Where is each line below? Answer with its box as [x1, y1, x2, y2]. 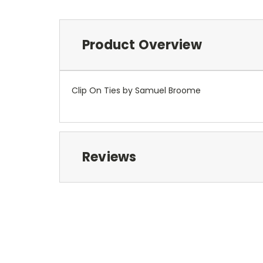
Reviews [82, 147, 137, 166]
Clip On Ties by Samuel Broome [72, 84, 201, 96]
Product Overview [82, 35, 202, 54]
